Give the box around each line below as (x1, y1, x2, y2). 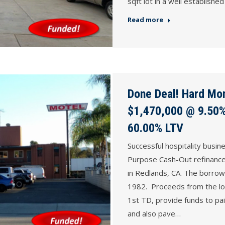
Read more (128, 15, 163, 24)
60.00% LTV (128, 121, 183, 136)
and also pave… (128, 208, 181, 219)
